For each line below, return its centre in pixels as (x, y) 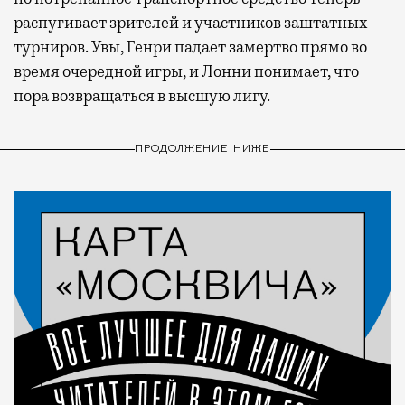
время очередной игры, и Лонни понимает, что (186, 71)
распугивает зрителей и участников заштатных (190, 22)
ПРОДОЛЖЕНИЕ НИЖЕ (202, 150)
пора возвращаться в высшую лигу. (142, 95)
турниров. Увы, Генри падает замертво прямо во (190, 47)
